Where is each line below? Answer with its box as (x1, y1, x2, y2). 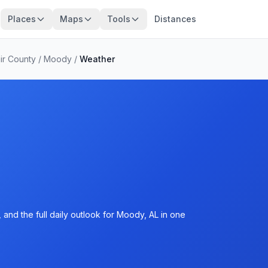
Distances (154, 14, 196, 24)
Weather (80, 54, 115, 64)
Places (7, 14, 36, 24)
